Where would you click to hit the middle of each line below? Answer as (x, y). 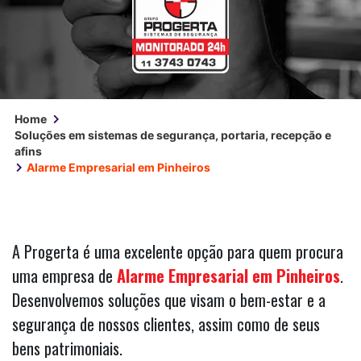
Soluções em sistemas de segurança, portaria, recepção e (173, 135)
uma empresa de (64, 276)
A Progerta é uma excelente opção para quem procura (178, 252)
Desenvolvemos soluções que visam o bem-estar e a (169, 300)
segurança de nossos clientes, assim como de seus (166, 324)
